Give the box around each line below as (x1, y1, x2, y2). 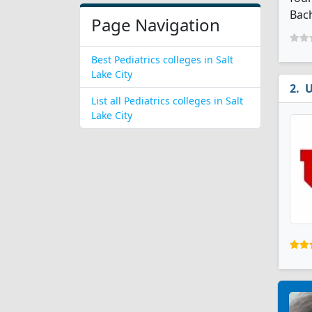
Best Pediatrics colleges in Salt (91, 53, 233, 66)
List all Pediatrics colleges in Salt (91, 94, 243, 107)
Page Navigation (91, 13, 220, 36)
